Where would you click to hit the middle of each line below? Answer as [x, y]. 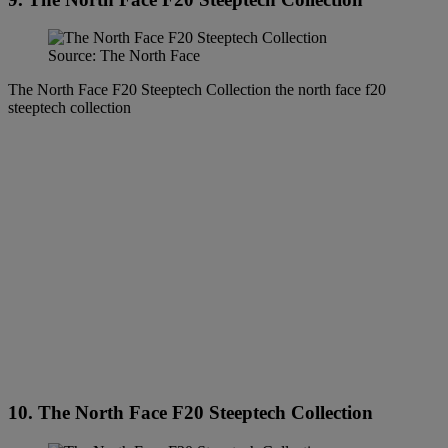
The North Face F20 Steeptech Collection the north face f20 [197, 90]
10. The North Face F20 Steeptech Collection [190, 413]
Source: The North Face [124, 56]
